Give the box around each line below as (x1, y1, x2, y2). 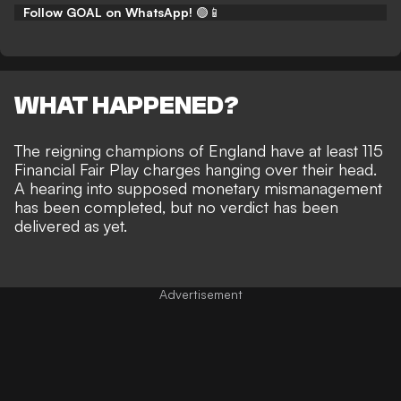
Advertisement (158, 286, 243, 303)
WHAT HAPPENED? (14, 91, 239, 121)
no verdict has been (197, 197, 338, 218)
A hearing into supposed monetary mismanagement (14, 178, 382, 199)
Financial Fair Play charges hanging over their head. (14, 159, 377, 180)
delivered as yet (14, 216, 124, 236)
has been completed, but (14, 197, 197, 218)
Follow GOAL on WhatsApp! (23, 4, 192, 20)
